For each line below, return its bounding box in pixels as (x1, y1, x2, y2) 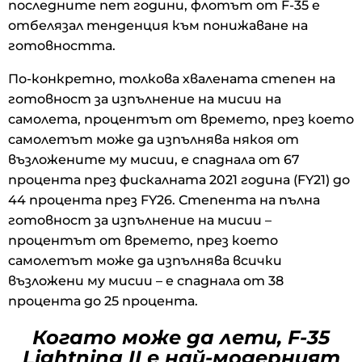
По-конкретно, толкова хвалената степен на (8, 70, 335, 86)
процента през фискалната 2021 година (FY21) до (8, 171, 350, 187)
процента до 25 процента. (8, 293, 198, 309)
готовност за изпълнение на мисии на (8, 90, 281, 107)
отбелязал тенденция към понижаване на (8, 17, 308, 33)
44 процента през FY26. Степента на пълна (8, 192, 320, 208)
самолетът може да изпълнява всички (8, 252, 282, 268)
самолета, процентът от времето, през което (8, 111, 354, 127)
